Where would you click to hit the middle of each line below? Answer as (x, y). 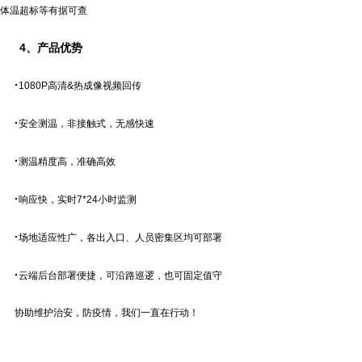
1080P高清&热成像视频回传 (80, 86)
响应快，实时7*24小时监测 (78, 200)
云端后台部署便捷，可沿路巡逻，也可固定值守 (120, 276)
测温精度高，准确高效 (67, 162)
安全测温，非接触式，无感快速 (86, 124)
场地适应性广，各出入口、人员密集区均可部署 (120, 238)
